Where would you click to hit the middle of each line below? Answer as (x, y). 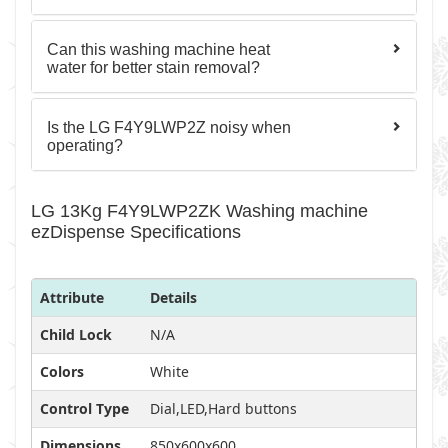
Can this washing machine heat (158, 49)
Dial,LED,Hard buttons (223, 408)
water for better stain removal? (153, 67)
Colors (62, 371)
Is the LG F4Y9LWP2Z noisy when (169, 127)
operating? (85, 145)
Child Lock (76, 334)
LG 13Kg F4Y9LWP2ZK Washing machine (199, 211)
